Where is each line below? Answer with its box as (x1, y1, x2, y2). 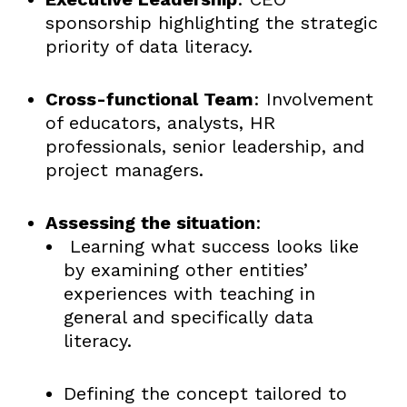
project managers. (45, 158, 203, 181)
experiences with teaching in (63, 282, 315, 304)
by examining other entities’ (63, 258, 308, 281)
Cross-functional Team (45, 87, 253, 110)
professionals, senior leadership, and (45, 134, 364, 157)
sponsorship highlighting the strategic (45, 11, 378, 34)
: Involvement (253, 87, 373, 110)
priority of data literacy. (45, 35, 253, 57)
